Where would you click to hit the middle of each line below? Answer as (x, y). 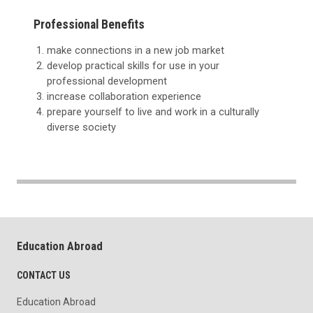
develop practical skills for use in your (133, 66)
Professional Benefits (89, 24)
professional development (107, 81)
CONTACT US (44, 276)
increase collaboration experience (124, 97)
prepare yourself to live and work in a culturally (153, 112)
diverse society (82, 128)
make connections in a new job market (136, 51)
